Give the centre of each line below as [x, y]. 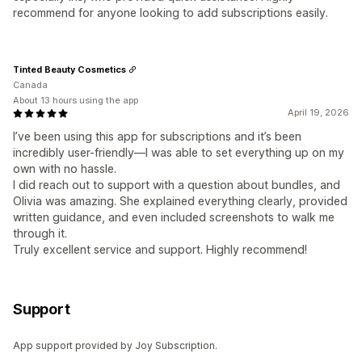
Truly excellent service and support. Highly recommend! [160, 250]
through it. [40, 234]
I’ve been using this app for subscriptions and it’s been [157, 137]
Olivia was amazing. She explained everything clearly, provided [180, 201]
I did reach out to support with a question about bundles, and [177, 185]
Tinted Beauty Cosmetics [69, 69]
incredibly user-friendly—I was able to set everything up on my [179, 153]
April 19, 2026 [318, 113]
